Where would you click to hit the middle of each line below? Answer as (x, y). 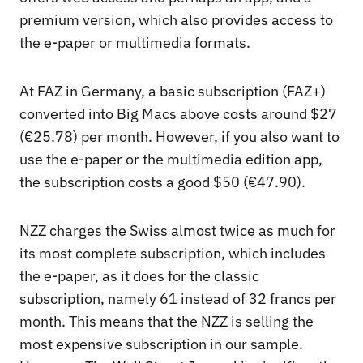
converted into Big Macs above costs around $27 (178, 113)
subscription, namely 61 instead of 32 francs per (178, 298)
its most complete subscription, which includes (173, 253)
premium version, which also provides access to (176, 19)
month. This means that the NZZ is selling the (167, 321)
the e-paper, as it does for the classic (139, 275)
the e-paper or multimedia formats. (135, 42)
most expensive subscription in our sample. (161, 344)
